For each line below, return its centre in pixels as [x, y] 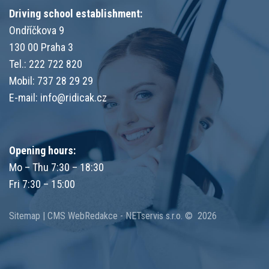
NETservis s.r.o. [154, 216]
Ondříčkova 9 [37, 30]
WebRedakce [93, 216]
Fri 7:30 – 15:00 [42, 184]
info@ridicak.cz [74, 98]
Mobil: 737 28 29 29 [51, 81]
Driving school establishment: [76, 14]
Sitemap [25, 216]
